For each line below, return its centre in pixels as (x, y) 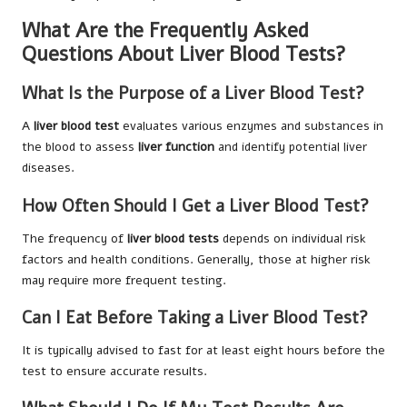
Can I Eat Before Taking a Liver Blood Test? (195, 318)
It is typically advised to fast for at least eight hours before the (203, 350)
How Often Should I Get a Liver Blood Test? (195, 206)
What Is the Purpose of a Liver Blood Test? (193, 94)
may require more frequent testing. (124, 280)
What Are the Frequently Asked (165, 31)
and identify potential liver (291, 147)
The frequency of (74, 238)
